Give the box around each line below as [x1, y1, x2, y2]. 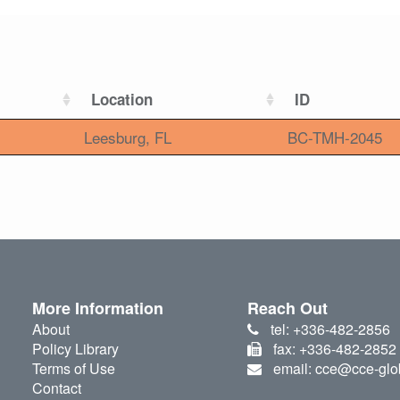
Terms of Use [31, 358, 115, 379]
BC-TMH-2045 [287, 126, 382, 149]
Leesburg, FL [84, 126, 171, 149]
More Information [31, 296, 163, 321]
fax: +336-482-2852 [272, 338, 396, 360]
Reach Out [247, 296, 329, 321]
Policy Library [31, 338, 119, 360]
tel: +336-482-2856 [270, 319, 390, 340]
